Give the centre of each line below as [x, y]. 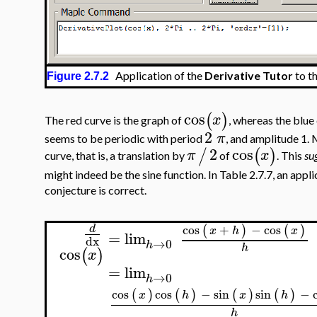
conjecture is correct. [96, 190]
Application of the [157, 75]
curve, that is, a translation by [116, 156]
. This [290, 156]
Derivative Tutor [249, 75]
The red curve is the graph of [114, 120]
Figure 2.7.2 [78, 76]
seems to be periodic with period [125, 139]
